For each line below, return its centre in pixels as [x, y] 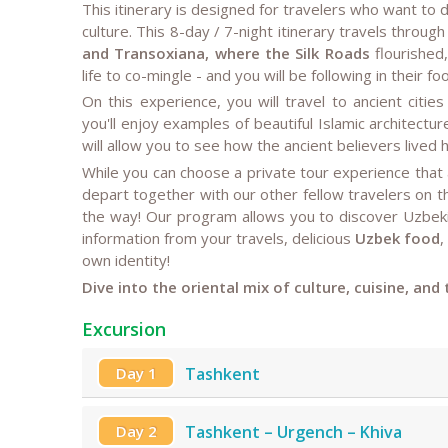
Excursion [124, 328]
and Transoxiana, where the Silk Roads [226, 52]
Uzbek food [398, 238]
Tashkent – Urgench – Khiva [293, 432]
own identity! [126, 260]
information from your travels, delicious [219, 238]
